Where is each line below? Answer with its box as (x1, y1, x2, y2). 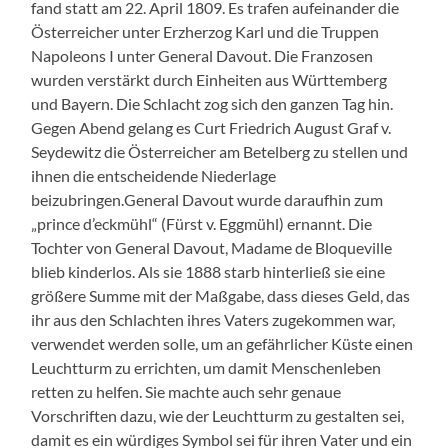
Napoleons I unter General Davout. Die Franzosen (31, 45, 374, 65)
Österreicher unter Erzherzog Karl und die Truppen (31, 21, 380, 41)
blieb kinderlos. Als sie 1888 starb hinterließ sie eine (31, 261, 386, 281)
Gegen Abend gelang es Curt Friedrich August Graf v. (31, 117, 392, 137)
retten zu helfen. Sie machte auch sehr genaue (31, 381, 342, 401)
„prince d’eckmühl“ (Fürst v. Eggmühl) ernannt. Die (31, 213, 373, 233)
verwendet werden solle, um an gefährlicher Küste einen (31, 333, 414, 353)
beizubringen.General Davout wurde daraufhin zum (31, 189, 384, 209)
